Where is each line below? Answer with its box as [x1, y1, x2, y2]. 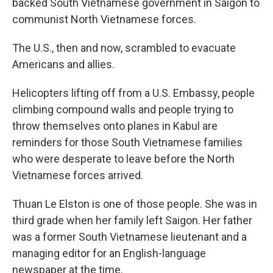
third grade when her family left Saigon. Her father [12, 214, 252, 227]
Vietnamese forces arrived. [12, 169, 143, 182]
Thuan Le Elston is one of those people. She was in [12, 197, 257, 210]
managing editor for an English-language [12, 247, 206, 260]
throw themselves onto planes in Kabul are [12, 119, 218, 132]
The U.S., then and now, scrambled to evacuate [12, 41, 236, 54]
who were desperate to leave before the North [12, 152, 235, 165]
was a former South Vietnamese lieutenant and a [12, 230, 247, 243]
